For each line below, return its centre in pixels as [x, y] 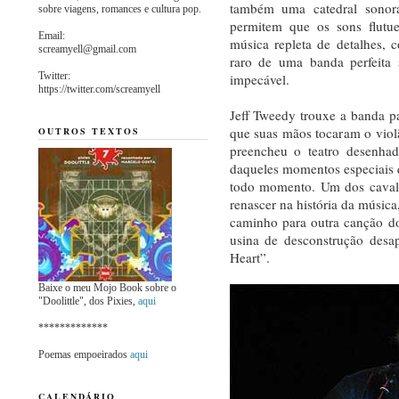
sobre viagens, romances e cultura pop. [119, 8]
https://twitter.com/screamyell [99, 89]
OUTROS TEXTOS [89, 130]
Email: [51, 35]
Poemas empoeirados [84, 354]
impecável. [259, 79]
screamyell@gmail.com [87, 49]
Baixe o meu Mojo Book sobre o [107, 287]
